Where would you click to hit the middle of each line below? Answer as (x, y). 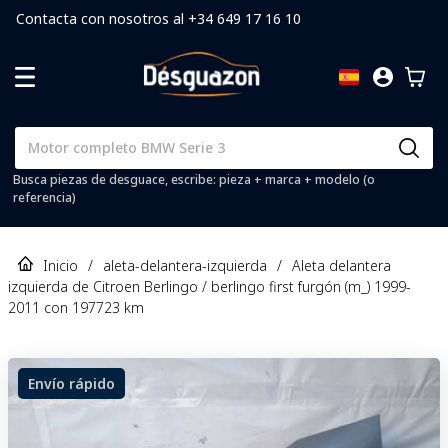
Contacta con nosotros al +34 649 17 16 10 (158, 18)
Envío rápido (71, 383)
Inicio (60, 265)
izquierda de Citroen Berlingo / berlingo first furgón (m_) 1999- (209, 286)
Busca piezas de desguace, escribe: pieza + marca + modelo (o (193, 179)
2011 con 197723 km (76, 307)
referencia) (44, 197)
